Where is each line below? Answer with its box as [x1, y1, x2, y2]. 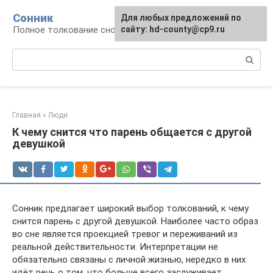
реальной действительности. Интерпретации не [12, 241, 218, 252]
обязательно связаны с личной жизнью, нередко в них [12, 254, 246, 265]
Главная [12, 111, 41, 119]
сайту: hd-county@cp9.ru [121, 24, 225, 34]
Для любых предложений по [121, 13, 241, 23]
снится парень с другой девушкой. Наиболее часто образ [12, 216, 258, 227]
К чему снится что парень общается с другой [12, 126, 252, 138]
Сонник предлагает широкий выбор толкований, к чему [12, 203, 249, 214]
